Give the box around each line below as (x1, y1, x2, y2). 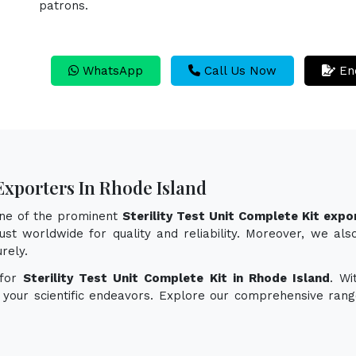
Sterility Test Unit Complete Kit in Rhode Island (23, 270, 330, 285)
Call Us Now (200, 63, 277, 78)
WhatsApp (79, 63, 143, 78)
